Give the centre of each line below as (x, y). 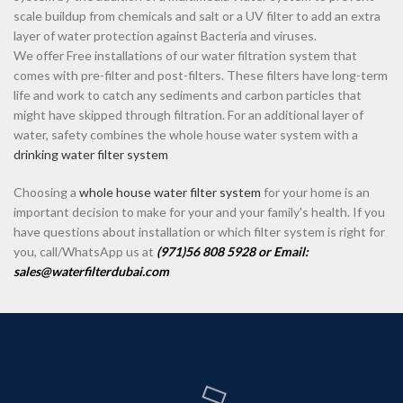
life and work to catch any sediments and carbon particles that (188, 95)
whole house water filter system (170, 193)
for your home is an (315, 193)
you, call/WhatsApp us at (85, 252)
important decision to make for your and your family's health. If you (199, 212)
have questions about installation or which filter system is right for (199, 232)
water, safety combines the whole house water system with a (186, 135)
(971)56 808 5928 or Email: (233, 252)
